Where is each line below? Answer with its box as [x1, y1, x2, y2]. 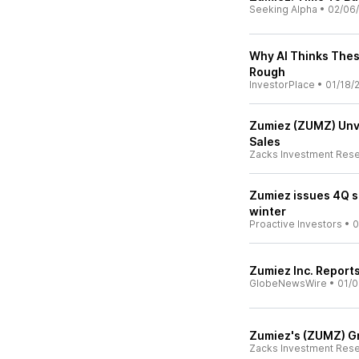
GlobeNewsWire [249, 277, 327, 289]
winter [249, 204, 286, 218]
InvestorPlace [249, 79, 315, 91]
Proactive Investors [249, 218, 342, 230]
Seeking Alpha [249, 3, 317, 15]
